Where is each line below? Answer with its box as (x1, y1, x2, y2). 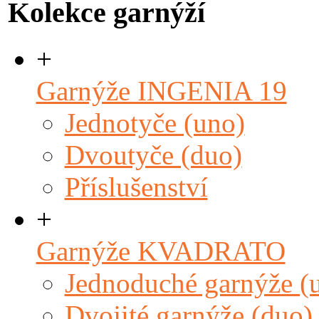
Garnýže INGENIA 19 (36, 75, 287, 106)
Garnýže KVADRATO (36, 235, 286, 266)
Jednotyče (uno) (64, 107, 245, 138)
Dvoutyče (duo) (64, 139, 242, 170)
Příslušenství (64, 171, 208, 202)
